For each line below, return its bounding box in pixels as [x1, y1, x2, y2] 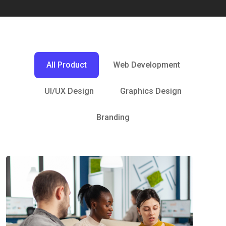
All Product [46, 60, 87, 70]
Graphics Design [120, 86, 182, 96]
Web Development [112, 60, 180, 70]
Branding [96, 112, 130, 122]
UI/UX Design [44, 86, 94, 96]
